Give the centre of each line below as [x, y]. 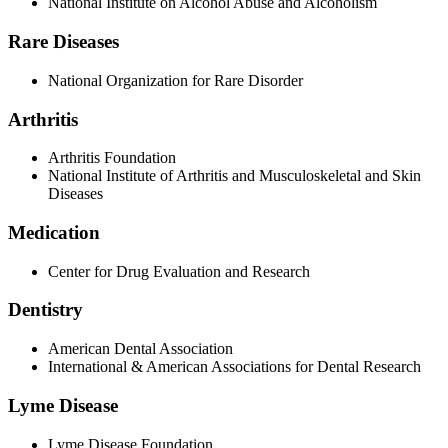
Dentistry [45, 310]
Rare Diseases [63, 42]
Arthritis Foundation [112, 158]
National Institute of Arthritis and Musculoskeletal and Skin [234, 176]
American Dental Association [140, 349]
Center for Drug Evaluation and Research [179, 271]
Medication [54, 232]
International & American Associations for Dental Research [234, 367]
